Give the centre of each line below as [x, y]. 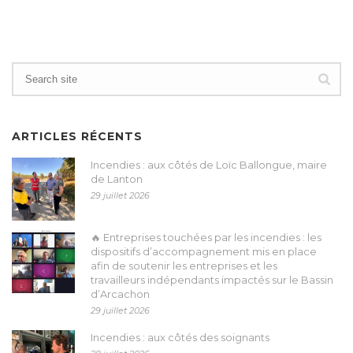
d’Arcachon [120, 294]
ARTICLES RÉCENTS [77, 136]
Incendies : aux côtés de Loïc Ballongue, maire [209, 165]
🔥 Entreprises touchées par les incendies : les [206, 237]
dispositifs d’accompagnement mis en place [204, 251]
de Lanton [117, 179]
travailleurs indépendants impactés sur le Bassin [212, 280]
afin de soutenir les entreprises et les [184, 266]
